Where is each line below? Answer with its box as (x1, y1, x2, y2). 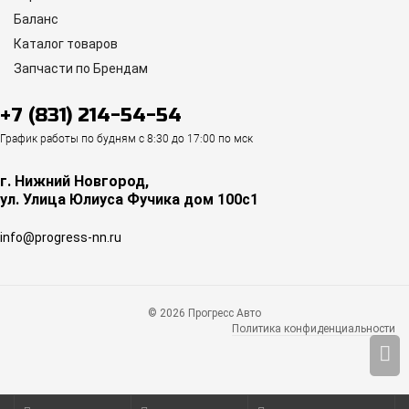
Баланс (14, 12, 58, 27)
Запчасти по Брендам (14, 61, 148, 77)
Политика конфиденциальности (232, 322, 395, 336)
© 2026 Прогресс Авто (148, 307, 261, 320)
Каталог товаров (14, 37, 118, 52)
